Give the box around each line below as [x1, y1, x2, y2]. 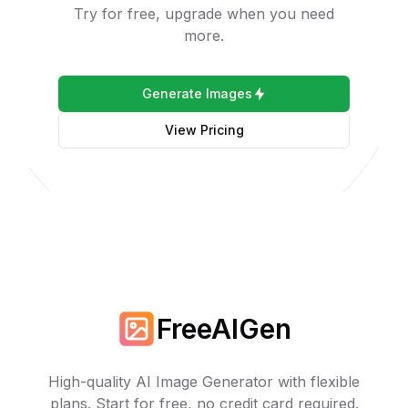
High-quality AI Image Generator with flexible [48, 372, 360, 391]
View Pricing [164, 122, 244, 138]
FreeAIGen [157, 312, 291, 345]
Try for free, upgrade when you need [74, 5, 334, 23]
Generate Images [141, 86, 252, 101]
